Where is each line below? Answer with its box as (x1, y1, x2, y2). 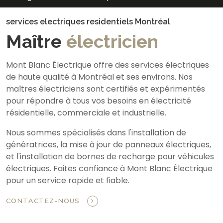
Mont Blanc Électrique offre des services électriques (6, 59, 209, 71)
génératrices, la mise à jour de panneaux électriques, (6, 139, 211, 150)
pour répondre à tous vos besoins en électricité (6, 95, 191, 107)
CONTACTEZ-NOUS (6, 197, 82, 205)
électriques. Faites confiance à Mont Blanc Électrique (6, 163, 213, 174)
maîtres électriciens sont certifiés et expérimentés (6, 83, 205, 95)
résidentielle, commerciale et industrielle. (6, 107, 166, 118)
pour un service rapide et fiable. (6, 175, 129, 186)
